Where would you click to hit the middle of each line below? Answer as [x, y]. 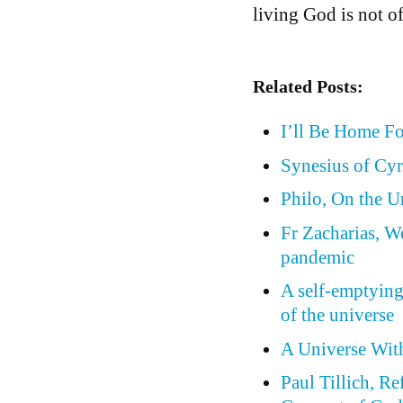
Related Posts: [308, 86]
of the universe [338, 315]
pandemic [318, 257]
